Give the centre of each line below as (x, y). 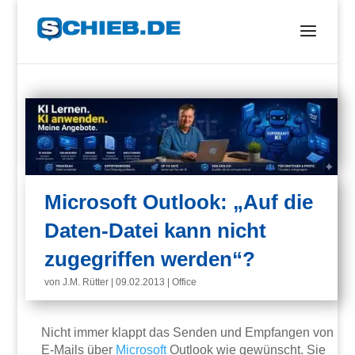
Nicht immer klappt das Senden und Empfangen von (188, 333)
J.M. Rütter (86, 282)
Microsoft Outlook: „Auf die (179, 202)
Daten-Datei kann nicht (156, 231)
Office (185, 282)
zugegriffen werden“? (150, 260)
